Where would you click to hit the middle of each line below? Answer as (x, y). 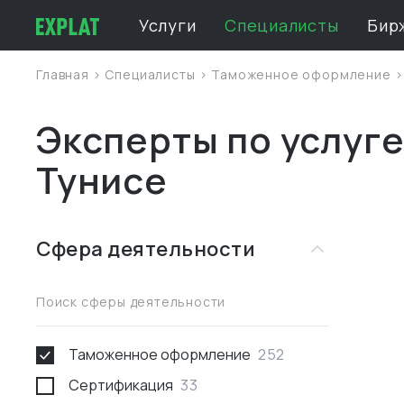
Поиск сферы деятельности (131, 301)
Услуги (168, 25)
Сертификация (121, 385)
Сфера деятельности (146, 249)
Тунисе (102, 180)
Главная (64, 74)
